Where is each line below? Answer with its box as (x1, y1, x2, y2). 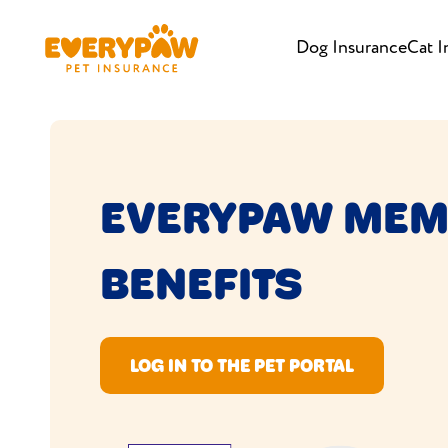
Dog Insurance (295, 35, 407, 59)
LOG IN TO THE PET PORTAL (130, 355, 354, 376)
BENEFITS (100, 258, 303, 309)
